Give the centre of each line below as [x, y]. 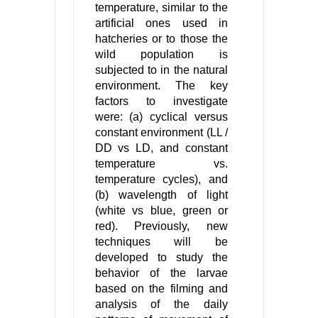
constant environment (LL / [161, 133]
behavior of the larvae [161, 273]
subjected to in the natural [161, 70]
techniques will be [161, 242]
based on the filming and [161, 289]
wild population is [161, 55]
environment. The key [161, 86]
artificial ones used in [161, 23]
